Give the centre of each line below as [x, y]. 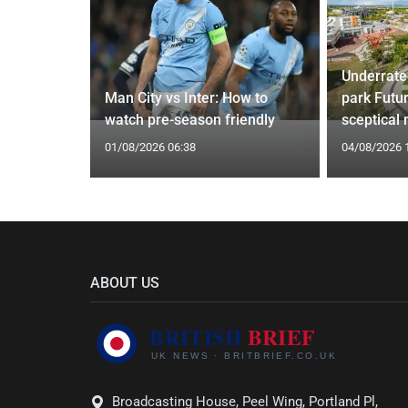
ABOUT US [125, 282]
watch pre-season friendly [189, 119]
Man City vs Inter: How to [186, 97]
